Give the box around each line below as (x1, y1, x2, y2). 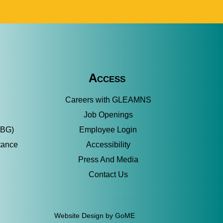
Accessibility (86, 140, 130, 149)
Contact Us (88, 170, 128, 179)
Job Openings (83, 111, 133, 119)
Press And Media (78, 155, 138, 164)
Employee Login (79, 125, 137, 134)
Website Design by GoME (54, 212, 135, 220)
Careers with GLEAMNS (65, 96, 151, 104)
